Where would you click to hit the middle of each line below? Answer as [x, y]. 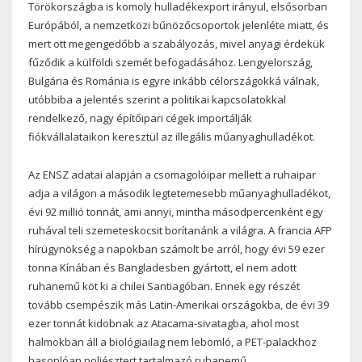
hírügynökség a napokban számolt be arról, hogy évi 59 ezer [177, 248]
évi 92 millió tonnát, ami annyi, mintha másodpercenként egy [176, 211]
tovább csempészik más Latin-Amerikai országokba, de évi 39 [179, 304]
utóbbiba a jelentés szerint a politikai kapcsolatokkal [157, 99]
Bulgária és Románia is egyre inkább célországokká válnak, [174, 80]
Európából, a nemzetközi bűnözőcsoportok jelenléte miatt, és [179, 25]
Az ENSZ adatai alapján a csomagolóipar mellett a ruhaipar [172, 174]
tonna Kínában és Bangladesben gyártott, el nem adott [162, 267]
